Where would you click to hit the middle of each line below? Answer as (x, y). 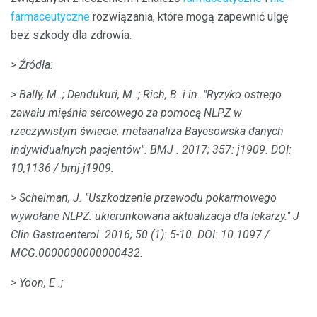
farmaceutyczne (50, 16)
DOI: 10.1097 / (233, 234)
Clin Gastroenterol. (56, 234)
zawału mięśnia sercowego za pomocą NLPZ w (126, 113)
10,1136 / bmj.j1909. (62, 168)
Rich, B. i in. (172, 94)
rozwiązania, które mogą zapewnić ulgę (189, 16)
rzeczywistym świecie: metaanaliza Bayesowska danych (147, 131)
